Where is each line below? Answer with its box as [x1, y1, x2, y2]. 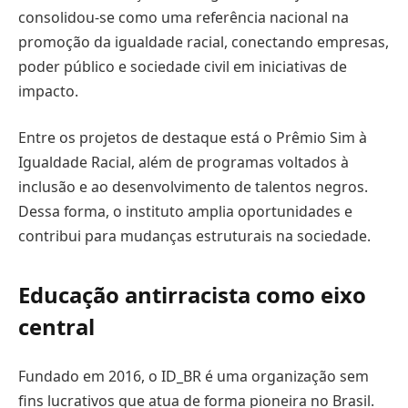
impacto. [18, 80, 78, 101]
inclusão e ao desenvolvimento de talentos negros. [18, 177, 368, 198]
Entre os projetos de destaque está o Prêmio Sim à [18, 127, 367, 148]
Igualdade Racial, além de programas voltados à [18, 152, 349, 173]
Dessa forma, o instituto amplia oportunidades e [18, 201, 352, 222]
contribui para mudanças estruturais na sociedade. [18, 226, 371, 247]
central [18, 311, 95, 342]
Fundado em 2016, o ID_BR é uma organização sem [18, 366, 369, 387]
